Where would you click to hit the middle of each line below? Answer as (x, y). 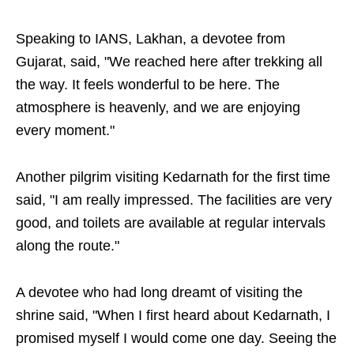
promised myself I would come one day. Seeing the (176, 339)
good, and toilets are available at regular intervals (171, 223)
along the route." (68, 246)
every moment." (65, 131)
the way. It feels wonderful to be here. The (148, 85)
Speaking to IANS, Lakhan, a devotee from (151, 39)
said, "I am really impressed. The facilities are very (174, 200)
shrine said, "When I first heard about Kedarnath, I (173, 316)
